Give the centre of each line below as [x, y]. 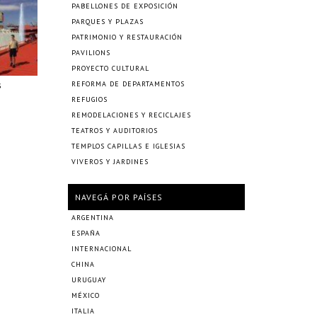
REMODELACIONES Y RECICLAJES [131, 115]
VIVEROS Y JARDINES [110, 162]
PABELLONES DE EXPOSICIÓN [125, 6]
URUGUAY [89, 280]
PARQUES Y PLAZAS [108, 22]
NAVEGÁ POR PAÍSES [119, 197]
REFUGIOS [90, 99]
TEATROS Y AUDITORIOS [115, 131]
